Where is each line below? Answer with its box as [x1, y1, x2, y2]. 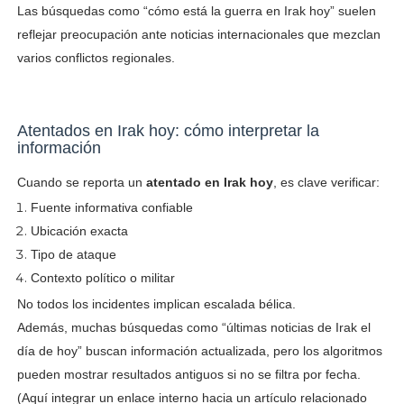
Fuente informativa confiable [30, 199, 193, 215]
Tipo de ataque [30, 246, 116, 262]
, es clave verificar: [272, 174, 380, 189]
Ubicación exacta [30, 223, 128, 238]
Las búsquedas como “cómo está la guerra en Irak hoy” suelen [16, 3, 376, 18]
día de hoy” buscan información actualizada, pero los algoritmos [16, 343, 382, 358]
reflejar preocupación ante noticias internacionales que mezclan [16, 26, 381, 41]
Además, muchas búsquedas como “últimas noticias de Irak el [16, 319, 371, 335]
